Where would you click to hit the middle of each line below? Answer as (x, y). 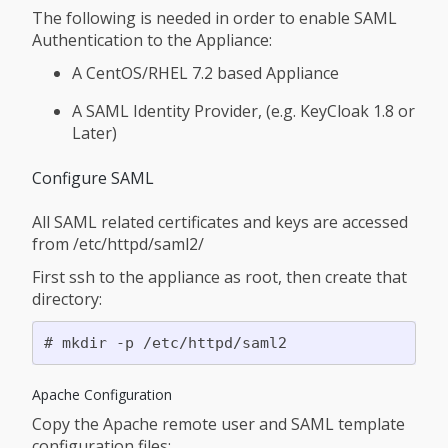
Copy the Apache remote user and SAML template (218, 424)
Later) (94, 133)
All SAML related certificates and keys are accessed (220, 222)
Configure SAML (93, 177)
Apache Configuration (102, 394)
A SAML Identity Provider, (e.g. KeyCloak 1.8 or (243, 111)
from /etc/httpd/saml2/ (118, 244)
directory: (67, 299)
